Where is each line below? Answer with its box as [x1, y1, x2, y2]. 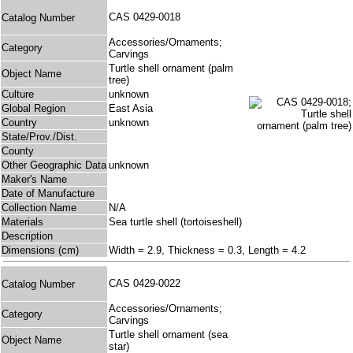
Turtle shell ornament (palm [109, 62, 233, 75]
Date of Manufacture [2, 188, 95, 200]
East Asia [109, 102, 153, 115]
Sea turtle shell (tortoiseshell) [109, 216, 242, 229]
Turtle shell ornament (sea [109, 329, 228, 341]
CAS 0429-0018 [109, 11, 187, 24]
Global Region [2, 102, 65, 115]
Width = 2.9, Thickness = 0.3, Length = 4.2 [109, 244, 306, 257]
